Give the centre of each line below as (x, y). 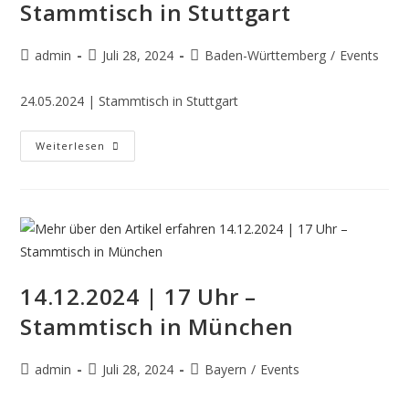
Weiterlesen (71, 146)
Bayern (226, 369)
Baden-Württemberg (266, 55)
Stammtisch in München (157, 326)
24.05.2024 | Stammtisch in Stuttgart (130, 101)
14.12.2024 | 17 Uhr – (139, 296)
